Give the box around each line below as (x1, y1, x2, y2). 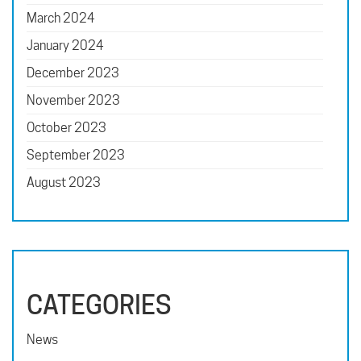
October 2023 (27, 119, 106, 135)
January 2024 (27, 37, 104, 53)
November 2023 (27, 92, 120, 108)
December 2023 (27, 64, 119, 81)
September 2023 (27, 147, 125, 163)
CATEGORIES (27, 288, 172, 321)
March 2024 (27, 10, 95, 26)
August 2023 (27, 174, 101, 190)
